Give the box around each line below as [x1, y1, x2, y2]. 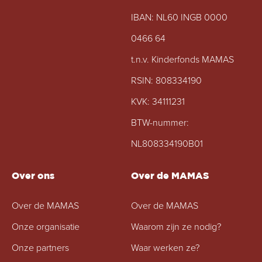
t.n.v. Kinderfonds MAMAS [131, 53, 234, 66]
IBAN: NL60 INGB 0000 [131, 11, 227, 24]
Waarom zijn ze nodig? [131, 220, 221, 233]
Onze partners [12, 241, 69, 254]
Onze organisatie [12, 220, 80, 233]
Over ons [12, 170, 54, 181]
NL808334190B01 [131, 137, 203, 150]
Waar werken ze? [131, 241, 199, 254]
